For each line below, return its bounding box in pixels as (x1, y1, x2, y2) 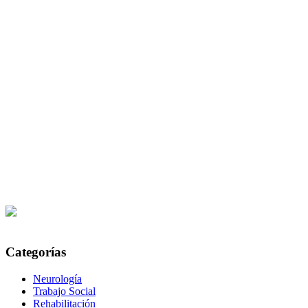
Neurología (33, 272, 82, 285)
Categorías (5, 245, 66, 260)
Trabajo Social (33, 285, 96, 297)
